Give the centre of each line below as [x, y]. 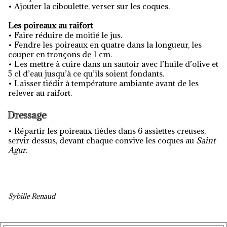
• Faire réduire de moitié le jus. [65, 35]
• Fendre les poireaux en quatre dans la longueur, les [105, 45]
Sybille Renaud [32, 196]
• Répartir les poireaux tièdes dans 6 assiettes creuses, [107, 131]
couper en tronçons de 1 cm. [60, 54]
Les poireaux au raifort [50, 25]
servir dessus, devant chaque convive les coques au [102, 140]
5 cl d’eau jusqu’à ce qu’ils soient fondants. [86, 73]
